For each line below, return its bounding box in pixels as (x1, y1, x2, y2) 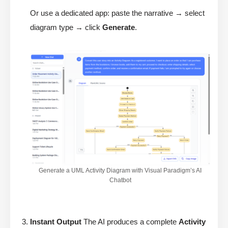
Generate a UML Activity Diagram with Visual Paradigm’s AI (39, 166, 202, 174)
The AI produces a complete (81, 217, 179, 226)
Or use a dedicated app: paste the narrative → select (30, 9, 205, 18)
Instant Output (30, 217, 81, 226)
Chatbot (109, 176, 131, 184)
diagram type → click (30, 23, 102, 32)
